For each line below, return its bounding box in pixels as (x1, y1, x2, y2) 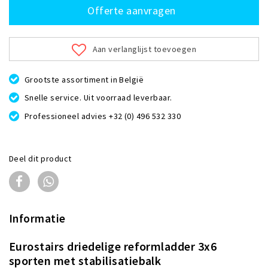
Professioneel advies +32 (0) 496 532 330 (24, 110, 181, 121)
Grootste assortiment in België (24, 74, 144, 85)
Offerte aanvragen (87, 3, 176, 17)
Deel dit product (9, 153, 72, 164)
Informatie (9, 211, 66, 226)
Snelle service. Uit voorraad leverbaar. (24, 92, 172, 103)
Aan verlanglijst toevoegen (92, 44, 196, 55)
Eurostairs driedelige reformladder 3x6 (9, 238, 217, 254)
